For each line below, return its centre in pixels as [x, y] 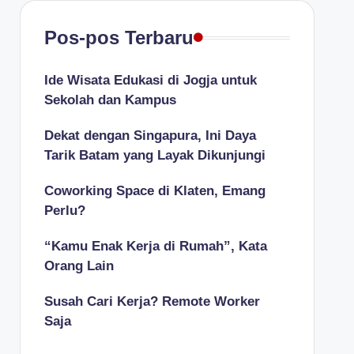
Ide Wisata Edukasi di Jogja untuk [150, 80]
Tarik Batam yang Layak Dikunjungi [154, 155]
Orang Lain [79, 266]
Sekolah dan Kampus [110, 100]
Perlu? [64, 211]
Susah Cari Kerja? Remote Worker [152, 301]
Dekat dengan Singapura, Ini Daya [150, 136]
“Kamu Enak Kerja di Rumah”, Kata [155, 246]
